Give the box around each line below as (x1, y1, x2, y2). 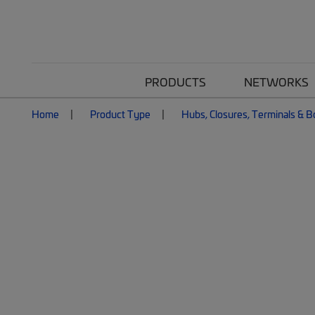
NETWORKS (244, 74, 309, 89)
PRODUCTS (145, 74, 206, 89)
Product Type (90, 107, 150, 121)
